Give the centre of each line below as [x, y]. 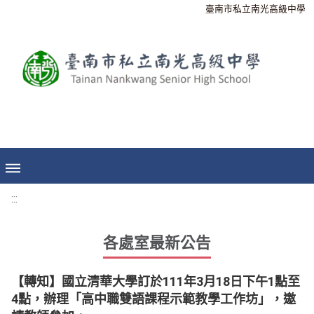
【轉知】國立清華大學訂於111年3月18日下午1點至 [156, 281]
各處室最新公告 [157, 243]
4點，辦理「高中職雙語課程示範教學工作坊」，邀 [153, 299]
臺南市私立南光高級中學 [255, 9]
